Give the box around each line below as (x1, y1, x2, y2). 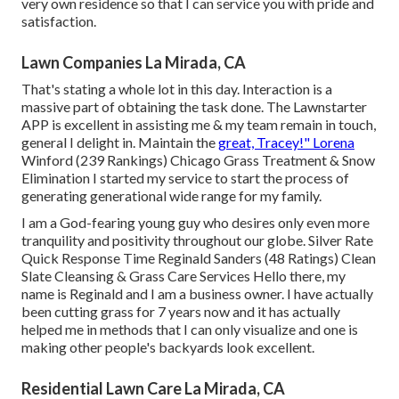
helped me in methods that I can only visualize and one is (21, 321, 358, 338)
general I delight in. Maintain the (21, 134, 218, 151)
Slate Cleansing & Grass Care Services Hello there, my (21, 267, 346, 285)
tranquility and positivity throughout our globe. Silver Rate (21, 232, 373, 249)
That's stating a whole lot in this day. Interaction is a (21, 80, 332, 98)
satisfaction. (21, 12, 96, 30)
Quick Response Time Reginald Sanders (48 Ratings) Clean (21, 249, 376, 267)
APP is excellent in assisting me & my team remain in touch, (21, 116, 376, 134)
